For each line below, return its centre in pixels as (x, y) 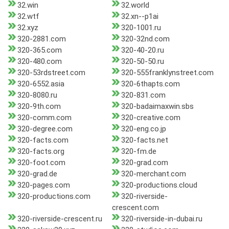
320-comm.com (44, 118)
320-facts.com (43, 140)
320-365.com (40, 50)
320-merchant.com (153, 174)
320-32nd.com (145, 39)
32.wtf (28, 17)
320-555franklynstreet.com (167, 73)
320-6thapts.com (150, 84)
